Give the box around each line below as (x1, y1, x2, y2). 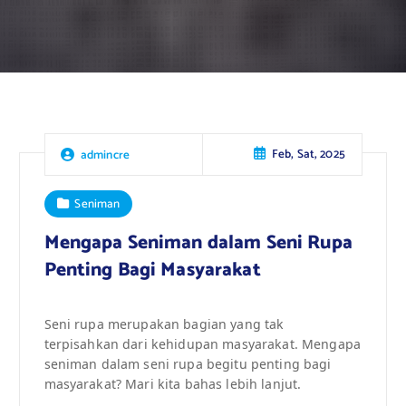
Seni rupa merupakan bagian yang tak (43, 314, 285, 333)
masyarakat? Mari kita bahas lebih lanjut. (43, 374, 302, 392)
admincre (80, 144, 130, 165)
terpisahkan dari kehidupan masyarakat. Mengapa (43, 334, 361, 353)
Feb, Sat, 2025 (271, 144, 345, 165)
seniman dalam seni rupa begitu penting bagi (43, 354, 332, 372)
